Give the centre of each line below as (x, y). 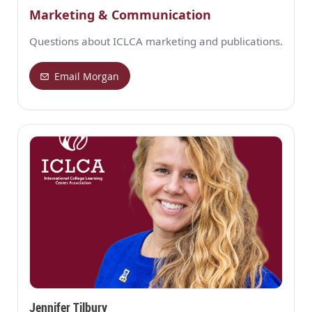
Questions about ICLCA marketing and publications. (156, 41)
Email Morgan (87, 76)
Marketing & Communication (120, 15)
